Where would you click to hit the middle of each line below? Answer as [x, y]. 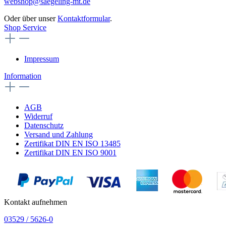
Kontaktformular [84, 19]
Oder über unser [31, 19]
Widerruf [38, 117]
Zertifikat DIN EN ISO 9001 [70, 153]
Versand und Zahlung [59, 135]
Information [23, 76]
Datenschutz [44, 126]
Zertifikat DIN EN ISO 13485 [72, 144]
